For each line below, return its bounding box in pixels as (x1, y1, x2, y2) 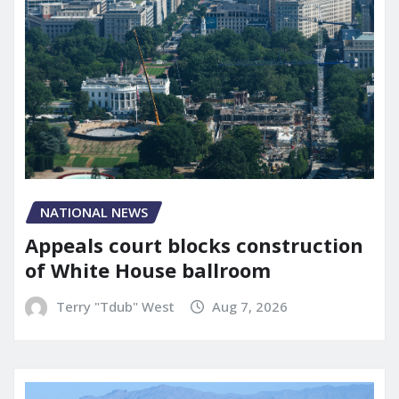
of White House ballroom (25, 256, 271, 283)
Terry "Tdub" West (55, 297, 175, 315)
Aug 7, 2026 (212, 297, 289, 315)
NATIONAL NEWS (40, 203, 148, 221)
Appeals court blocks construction (25, 231, 363, 258)
